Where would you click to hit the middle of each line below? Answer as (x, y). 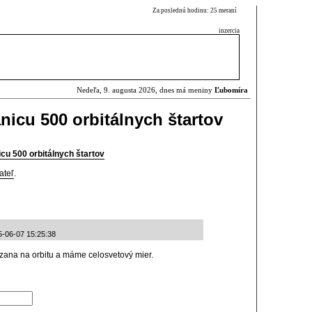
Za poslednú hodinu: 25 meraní (196, 10)
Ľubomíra (231, 90)
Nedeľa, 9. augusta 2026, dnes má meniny (146, 90)
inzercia (229, 31)
